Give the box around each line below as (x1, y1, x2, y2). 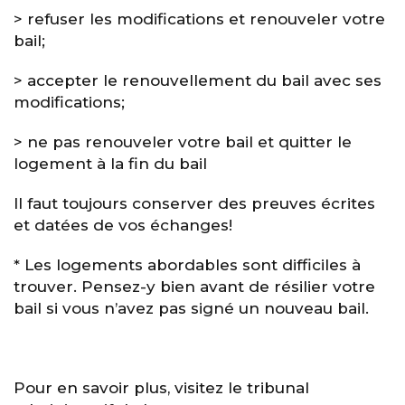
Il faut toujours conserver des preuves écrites (14, 193, 375, 212)
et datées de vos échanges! (14, 215, 237, 234)
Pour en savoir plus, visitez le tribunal (14, 378, 309, 397)
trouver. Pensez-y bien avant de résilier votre (14, 277, 375, 296)
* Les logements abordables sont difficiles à (14, 255, 361, 274)
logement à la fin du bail (14, 154, 207, 173)
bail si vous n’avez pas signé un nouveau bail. (14, 298, 373, 317)
